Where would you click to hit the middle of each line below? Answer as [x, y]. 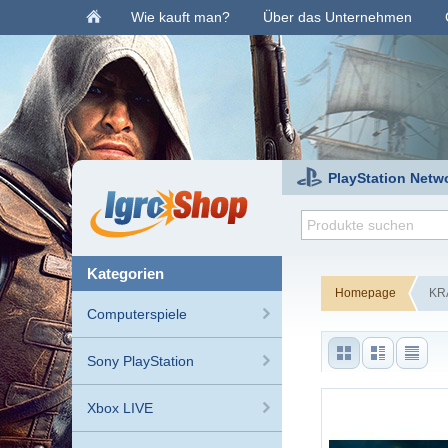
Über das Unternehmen [337, 17]
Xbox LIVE [120, 408]
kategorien [131, 273]
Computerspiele [137, 314]
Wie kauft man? [180, 17]
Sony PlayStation [140, 361]
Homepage [365, 293]
